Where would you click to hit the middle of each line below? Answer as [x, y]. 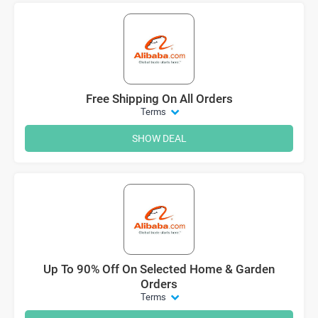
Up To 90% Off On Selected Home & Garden [159, 269]
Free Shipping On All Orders [159, 98]
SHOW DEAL [159, 138]
